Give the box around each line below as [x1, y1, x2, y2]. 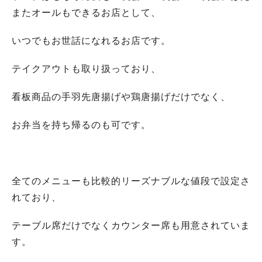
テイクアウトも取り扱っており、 [12, 64, 161, 74]
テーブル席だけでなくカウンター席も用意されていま [12, 220, 250, 230]
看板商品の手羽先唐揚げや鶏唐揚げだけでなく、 [12, 92, 230, 102]
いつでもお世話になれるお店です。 [12, 36, 171, 46]
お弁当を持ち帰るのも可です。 [12, 120, 151, 130]
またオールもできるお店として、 [12, 8, 161, 18]
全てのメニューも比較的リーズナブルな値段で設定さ [12, 176, 250, 186]
